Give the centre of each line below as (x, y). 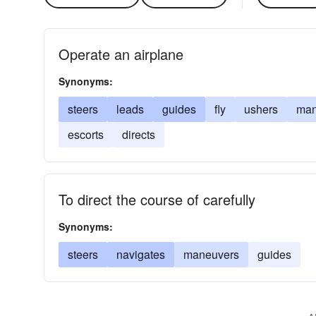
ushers (261, 109)
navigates (141, 254)
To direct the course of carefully (157, 199)
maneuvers (211, 254)
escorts (86, 134)
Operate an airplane (121, 54)
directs (139, 134)
